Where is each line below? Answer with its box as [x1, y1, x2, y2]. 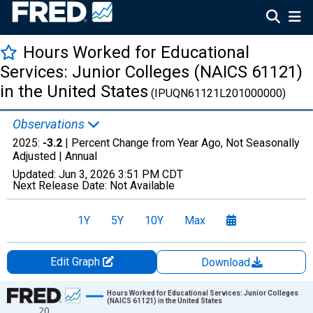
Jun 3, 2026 [59, 168, 115, 181]
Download [201, 256, 253, 269]
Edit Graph [50, 255, 103, 268]
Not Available [110, 179, 175, 192]
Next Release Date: [13, 179, 110, 192]
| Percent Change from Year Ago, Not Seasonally [62, 136, 300, 150]
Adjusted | [13, 150, 65, 163]
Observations [13, 117, 87, 131]
